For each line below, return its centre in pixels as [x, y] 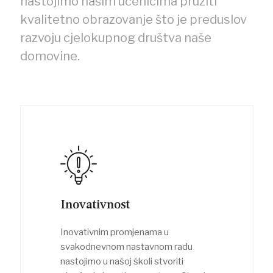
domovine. [50, 56]
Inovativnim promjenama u [114, 232]
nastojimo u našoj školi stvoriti [122, 261]
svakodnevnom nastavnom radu [126, 246]
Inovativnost [95, 204]
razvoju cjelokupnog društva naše [115, 37]
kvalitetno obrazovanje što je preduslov [133, 19]
